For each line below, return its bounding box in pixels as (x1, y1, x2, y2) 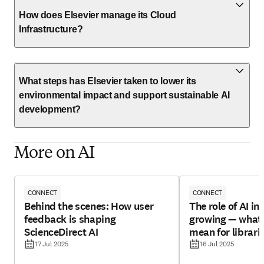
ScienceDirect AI (24, 225, 99, 239)
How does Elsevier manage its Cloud (19, 10, 177, 20)
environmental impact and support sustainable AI (19, 90, 230, 100)
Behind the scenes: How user (24, 199, 154, 213)
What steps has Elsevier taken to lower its (19, 76, 196, 86)
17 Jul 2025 (35, 239, 69, 248)
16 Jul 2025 (200, 239, 235, 248)
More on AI (14, 146, 95, 162)
